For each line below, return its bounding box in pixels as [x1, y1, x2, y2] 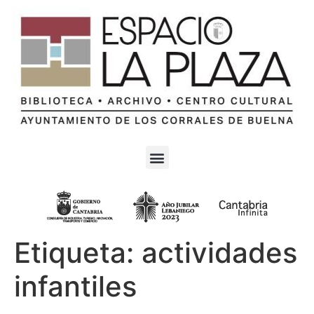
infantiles [14, 269, 137, 303]
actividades [142, 235, 297, 270]
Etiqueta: [14, 235, 142, 270]
